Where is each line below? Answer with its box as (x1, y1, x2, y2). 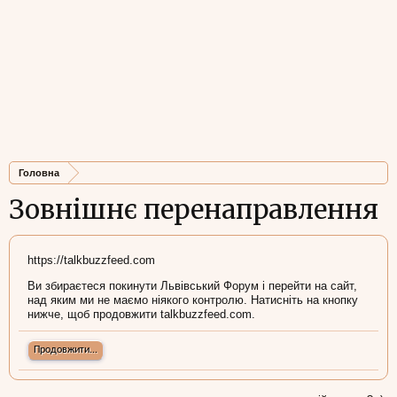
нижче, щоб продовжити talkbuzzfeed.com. (27, 307, 255, 321)
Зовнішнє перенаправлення (9, 193, 378, 226)
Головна (19, 167, 59, 178)
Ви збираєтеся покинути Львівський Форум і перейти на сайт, (27, 279, 357, 292)
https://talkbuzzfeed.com (27, 253, 155, 267)
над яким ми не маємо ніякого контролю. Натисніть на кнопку (27, 293, 358, 307)
